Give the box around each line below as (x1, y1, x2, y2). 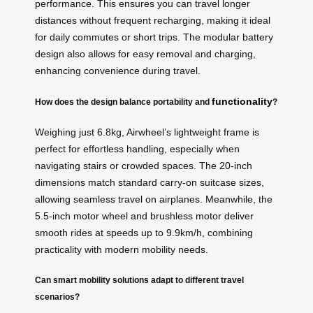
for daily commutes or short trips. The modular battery (35, 31, 273, 43)
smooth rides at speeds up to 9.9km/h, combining (35, 227, 253, 239)
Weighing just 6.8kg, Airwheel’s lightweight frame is (35, 126, 259, 138)
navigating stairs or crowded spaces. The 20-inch (35, 160, 252, 172)
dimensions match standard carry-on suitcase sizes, (35, 177, 264, 189)
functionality (212, 95, 272, 107)
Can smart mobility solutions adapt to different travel (35, 275, 244, 284)
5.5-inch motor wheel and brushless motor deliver (35, 210, 254, 222)
